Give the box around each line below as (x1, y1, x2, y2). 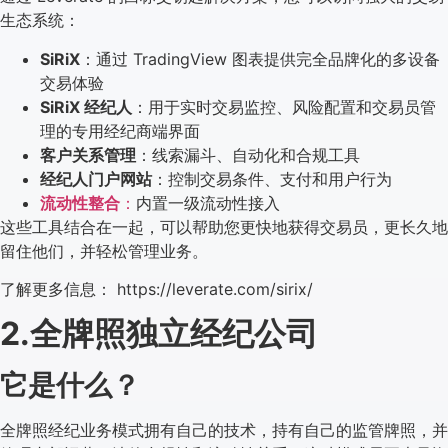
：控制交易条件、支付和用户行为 (152, 168, 392, 189)
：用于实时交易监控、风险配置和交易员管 (132, 96, 436, 117)
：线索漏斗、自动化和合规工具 (136, 144, 360, 165)
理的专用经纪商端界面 (40, 120, 200, 141)
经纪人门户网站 (40, 168, 152, 189)
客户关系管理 (40, 144, 136, 165)
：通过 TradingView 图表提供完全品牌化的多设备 (80, 48, 440, 69)
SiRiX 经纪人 (40, 96, 132, 117)
